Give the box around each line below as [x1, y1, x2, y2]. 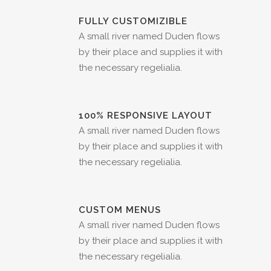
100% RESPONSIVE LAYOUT [79, 110, 212, 122]
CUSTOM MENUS [79, 204, 161, 216]
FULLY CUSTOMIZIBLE [79, 16, 188, 27]
